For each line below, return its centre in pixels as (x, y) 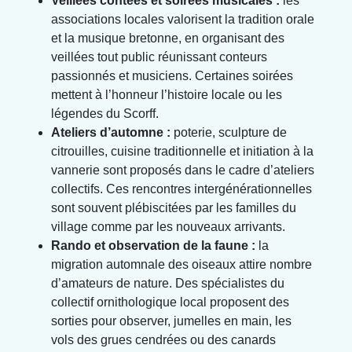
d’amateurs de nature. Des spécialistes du (168, 283)
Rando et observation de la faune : (153, 245)
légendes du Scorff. (105, 113)
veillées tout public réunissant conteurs (159, 57)
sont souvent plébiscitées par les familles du (174, 207)
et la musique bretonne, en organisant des (168, 38)
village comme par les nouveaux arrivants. (168, 226)
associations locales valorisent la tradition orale (183, 19)
